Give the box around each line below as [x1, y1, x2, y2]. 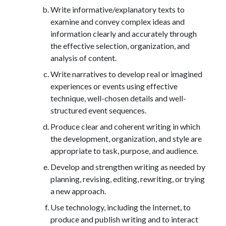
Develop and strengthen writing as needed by [50, 161, 205, 172]
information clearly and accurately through [50, 28, 197, 38]
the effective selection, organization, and [50, 40, 190, 50]
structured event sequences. [50, 105, 146, 115]
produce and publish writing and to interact [50, 214, 198, 224]
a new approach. [50, 186, 106, 196]
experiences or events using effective [50, 81, 178, 91]
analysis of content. [50, 52, 117, 63]
